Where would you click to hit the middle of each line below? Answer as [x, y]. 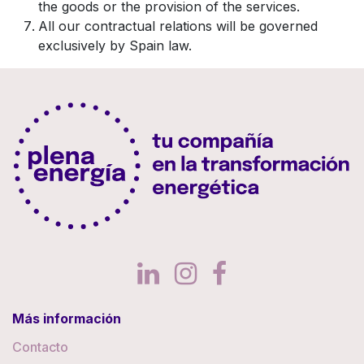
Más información [67, 319]
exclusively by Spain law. [115, 45]
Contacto [40, 347]
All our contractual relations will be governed [178, 26]
